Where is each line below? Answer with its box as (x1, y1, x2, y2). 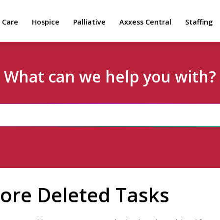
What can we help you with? (4, 66, 216, 87)
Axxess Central (119, 17, 171, 27)
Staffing (185, 17, 213, 27)
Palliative (73, 17, 106, 27)
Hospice (32, 17, 59, 27)
